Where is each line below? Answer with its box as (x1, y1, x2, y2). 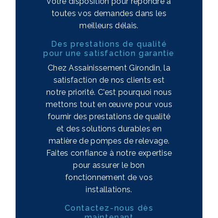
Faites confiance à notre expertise (46, 148, 172, 158)
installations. (86, 185, 132, 195)
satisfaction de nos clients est (53, 75, 165, 85)
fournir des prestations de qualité (47, 112, 171, 122)
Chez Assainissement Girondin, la (47, 63, 171, 73)
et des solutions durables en (56, 124, 162, 134)
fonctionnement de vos (65, 173, 153, 182)
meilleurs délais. (79, 21, 139, 31)
